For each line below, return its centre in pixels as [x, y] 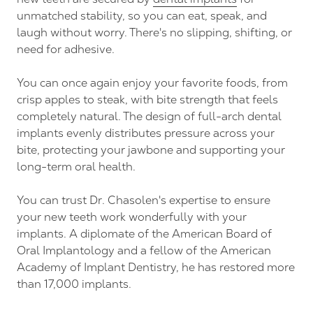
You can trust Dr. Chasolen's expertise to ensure [144, 200]
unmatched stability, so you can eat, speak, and [142, 15]
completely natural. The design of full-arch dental [149, 116]
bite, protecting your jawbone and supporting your [151, 150]
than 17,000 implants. [74, 284]
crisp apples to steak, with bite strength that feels [147, 99]
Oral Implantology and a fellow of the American [144, 250]
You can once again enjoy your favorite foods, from [152, 82]
